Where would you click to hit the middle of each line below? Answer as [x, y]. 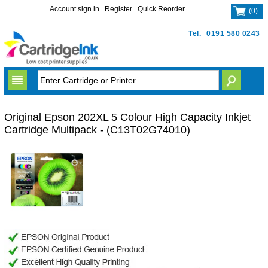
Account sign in [75, 9]
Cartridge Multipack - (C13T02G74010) [97, 130]
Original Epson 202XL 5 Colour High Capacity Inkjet [127, 117]
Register [119, 9]
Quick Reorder [162, 9]
